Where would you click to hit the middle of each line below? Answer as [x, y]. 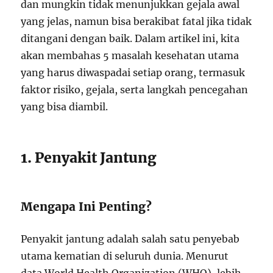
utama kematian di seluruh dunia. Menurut [125, 256]
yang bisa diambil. [65, 107]
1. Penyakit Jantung [89, 158]
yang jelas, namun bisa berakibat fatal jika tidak [136, 21]
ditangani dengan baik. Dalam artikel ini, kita [130, 38]
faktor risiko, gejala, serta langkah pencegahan [135, 90]
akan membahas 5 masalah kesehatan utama [130, 55]
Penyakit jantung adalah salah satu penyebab [130, 239]
